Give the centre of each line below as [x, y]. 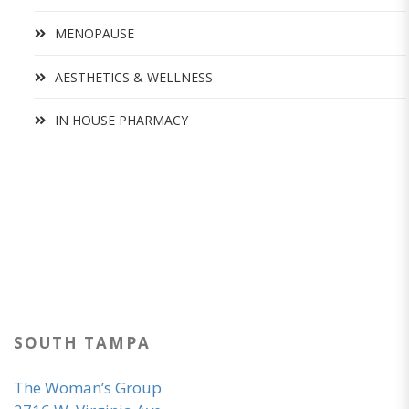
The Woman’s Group [88, 387]
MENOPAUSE [94, 34]
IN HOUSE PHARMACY [121, 120]
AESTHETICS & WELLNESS [134, 77]
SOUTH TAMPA [82, 342]
